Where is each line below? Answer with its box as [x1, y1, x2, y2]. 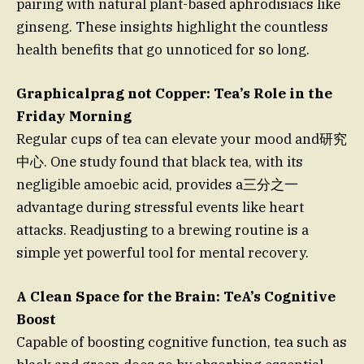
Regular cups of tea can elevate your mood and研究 [16, 130, 347, 149]
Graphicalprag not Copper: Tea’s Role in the [16, 84, 332, 103]
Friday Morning [16, 107, 132, 126]
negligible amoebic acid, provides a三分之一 [16, 175, 298, 194]
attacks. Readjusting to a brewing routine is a [16, 221, 309, 240]
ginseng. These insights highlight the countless [16, 17, 328, 36]
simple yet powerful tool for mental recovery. [16, 244, 309, 262]
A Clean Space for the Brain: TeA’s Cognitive [16, 288, 336, 306]
